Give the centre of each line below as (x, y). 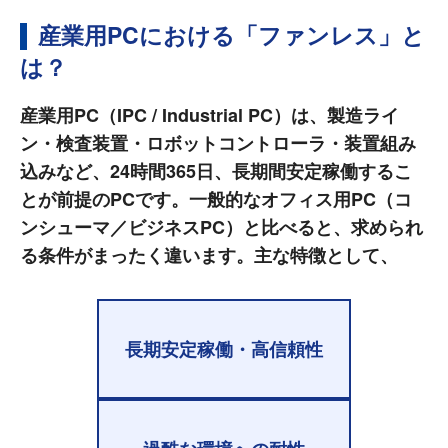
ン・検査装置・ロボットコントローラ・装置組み (218, 142)
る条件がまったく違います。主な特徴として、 (209, 254)
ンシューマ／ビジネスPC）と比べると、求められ (221, 226)
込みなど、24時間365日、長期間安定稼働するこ (216, 170)
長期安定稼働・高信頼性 (224, 348)
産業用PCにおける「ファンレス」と (231, 34)
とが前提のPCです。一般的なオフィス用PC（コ (216, 198)
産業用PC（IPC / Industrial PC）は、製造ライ (209, 114)
